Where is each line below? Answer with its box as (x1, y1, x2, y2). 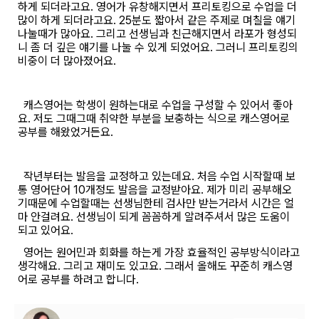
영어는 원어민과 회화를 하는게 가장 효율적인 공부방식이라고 (18, 246, 300, 259)
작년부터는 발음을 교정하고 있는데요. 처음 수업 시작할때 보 (18, 169, 296, 183)
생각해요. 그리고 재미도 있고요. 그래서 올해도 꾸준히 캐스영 (18, 259, 293, 273)
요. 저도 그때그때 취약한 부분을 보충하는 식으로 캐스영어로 (18, 112, 290, 125)
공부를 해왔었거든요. (18, 125, 113, 139)
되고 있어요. (18, 224, 73, 237)
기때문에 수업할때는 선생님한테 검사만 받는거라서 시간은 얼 (18, 197, 294, 210)
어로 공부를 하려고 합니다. (18, 273, 139, 286)
